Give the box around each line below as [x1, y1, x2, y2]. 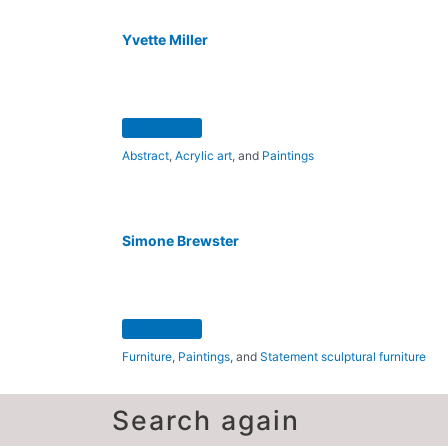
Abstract [122, 148, 170, 163]
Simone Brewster [122, 232, 239, 249]
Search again [112, 404, 300, 436]
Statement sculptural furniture [260, 349, 427, 364]
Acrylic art [175, 148, 233, 163]
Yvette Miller [122, 31, 208, 48]
